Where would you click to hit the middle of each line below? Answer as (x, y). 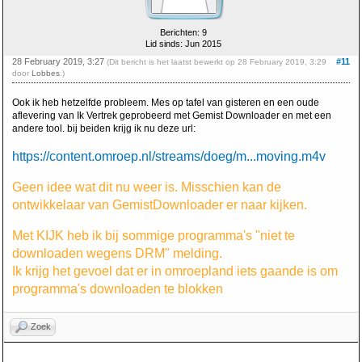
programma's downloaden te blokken (118, 289)
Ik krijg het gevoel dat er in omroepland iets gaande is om (175, 271)
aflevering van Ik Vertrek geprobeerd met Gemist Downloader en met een (172, 116)
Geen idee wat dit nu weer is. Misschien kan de (147, 187)
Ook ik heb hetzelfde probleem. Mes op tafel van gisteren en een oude (166, 103)
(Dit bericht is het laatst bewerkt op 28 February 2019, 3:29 (217, 62)
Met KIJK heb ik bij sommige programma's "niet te (154, 236)
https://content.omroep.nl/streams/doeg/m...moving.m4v (169, 156)
